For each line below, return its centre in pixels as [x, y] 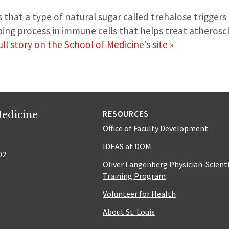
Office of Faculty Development [156, 128]
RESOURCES [126, 113]
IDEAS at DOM [127, 146]
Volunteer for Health [140, 193]
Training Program [134, 176]
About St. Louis [129, 211]
